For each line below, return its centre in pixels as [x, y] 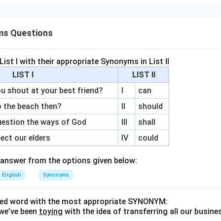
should [151, 106]
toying [51, 211]
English [12, 175]
